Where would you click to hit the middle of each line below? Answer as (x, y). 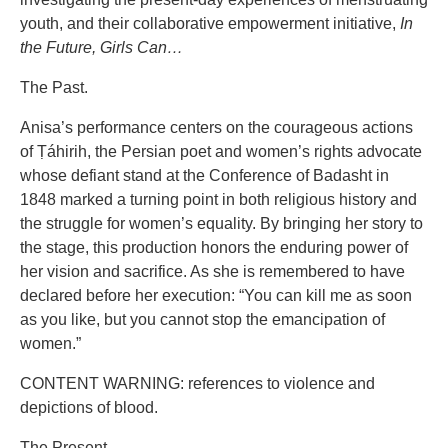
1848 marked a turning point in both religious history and (218, 200)
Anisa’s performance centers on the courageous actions (216, 128)
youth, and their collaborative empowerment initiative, (210, 24)
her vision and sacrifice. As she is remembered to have (212, 272)
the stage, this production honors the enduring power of (214, 248)
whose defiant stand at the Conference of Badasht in (204, 176)
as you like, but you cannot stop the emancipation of (202, 320)
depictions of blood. (89, 408)
